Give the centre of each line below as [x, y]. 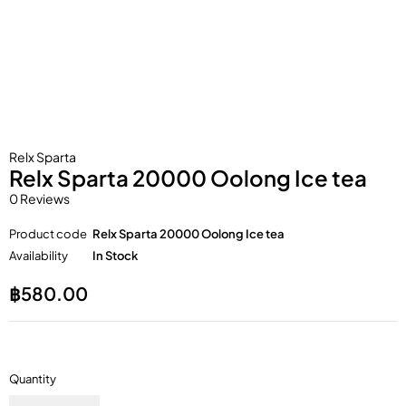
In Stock [115, 256]
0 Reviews [39, 198]
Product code [48, 234]
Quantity [33, 379]
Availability [39, 256]
